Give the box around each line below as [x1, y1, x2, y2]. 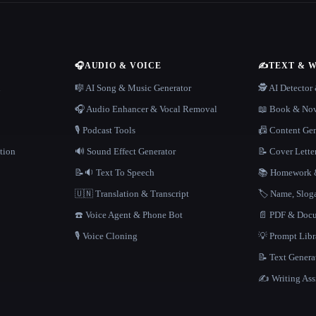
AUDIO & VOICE [84, 61, 162, 71]
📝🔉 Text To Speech [74, 167, 154, 178]
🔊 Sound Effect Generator [74, 146, 176, 157]
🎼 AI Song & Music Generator [74, 83, 191, 93]
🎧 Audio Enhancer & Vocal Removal [74, 104, 217, 114]
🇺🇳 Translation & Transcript [74, 188, 189, 199]
